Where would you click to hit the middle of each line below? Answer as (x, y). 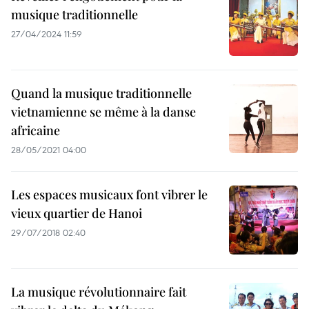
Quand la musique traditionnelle (101, 93)
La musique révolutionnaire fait (99, 292)
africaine (36, 130)
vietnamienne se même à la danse (103, 112)
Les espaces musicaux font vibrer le (109, 195)
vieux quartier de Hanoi (77, 213)
